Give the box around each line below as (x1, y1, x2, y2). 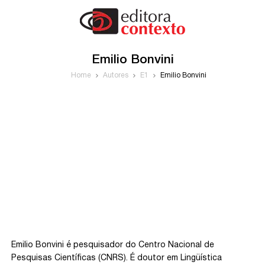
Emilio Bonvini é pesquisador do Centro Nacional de (11, 241, 215, 249)
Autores (102, 72, 128, 79)
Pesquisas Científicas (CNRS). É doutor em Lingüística (11, 254, 222, 262)
